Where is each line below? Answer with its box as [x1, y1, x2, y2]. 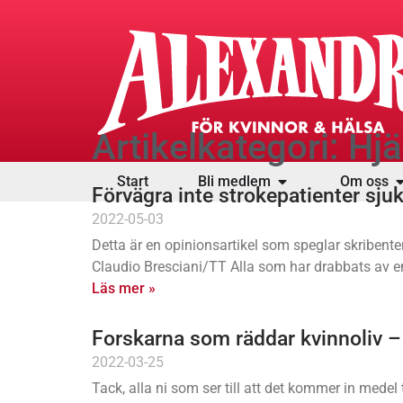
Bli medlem [198, 173, 272, 190]
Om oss [339, 173, 389, 190]
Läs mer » [92, 280, 156, 297]
